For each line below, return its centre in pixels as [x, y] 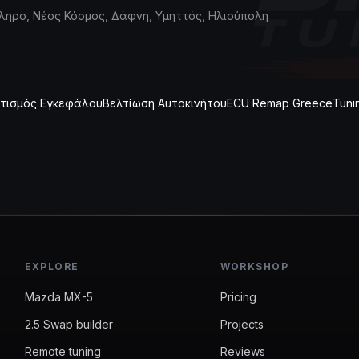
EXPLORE [52, 266]
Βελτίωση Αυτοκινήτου [165, 103]
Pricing [238, 297]
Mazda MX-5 [58, 297]
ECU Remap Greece [280, 103]
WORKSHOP [254, 266]
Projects [242, 324]
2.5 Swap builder [69, 324]
